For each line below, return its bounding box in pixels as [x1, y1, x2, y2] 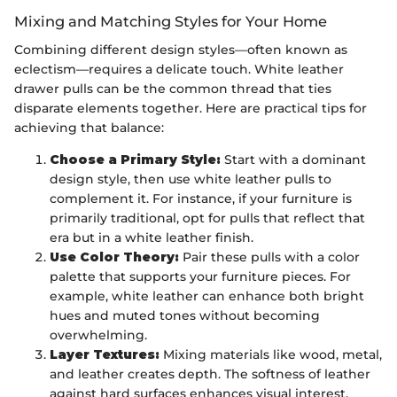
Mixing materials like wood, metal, [160, 346, 382, 363]
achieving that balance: [14, 120, 164, 136]
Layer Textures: [50, 346, 160, 363]
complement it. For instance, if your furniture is [50, 191, 352, 207]
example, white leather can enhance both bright [50, 288, 364, 305]
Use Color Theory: [50, 249, 179, 266]
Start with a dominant [221, 152, 366, 168]
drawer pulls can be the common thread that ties [14, 81, 331, 97]
